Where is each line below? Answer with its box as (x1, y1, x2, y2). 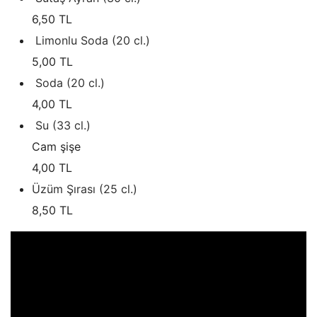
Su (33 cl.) (35, 118, 91, 133)
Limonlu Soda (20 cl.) (35, 33, 150, 48)
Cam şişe (32, 139, 81, 154)
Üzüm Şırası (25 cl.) (32, 182, 137, 197)
